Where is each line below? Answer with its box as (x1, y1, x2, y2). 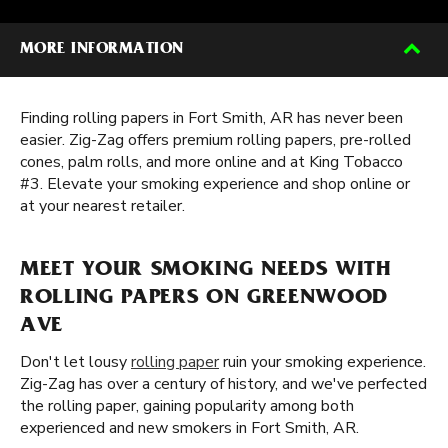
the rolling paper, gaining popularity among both (20, 395, 354, 417)
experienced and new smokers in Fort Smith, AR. (20, 417, 359, 439)
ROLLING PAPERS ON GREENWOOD (20, 288, 388, 310)
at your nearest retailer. (20, 195, 185, 217)
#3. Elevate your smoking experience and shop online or (20, 173, 410, 195)
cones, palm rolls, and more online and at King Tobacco (20, 151, 403, 173)
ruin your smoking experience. (219, 351, 426, 373)
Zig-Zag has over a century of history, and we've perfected (20, 373, 427, 395)
